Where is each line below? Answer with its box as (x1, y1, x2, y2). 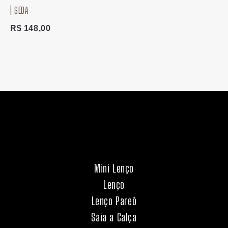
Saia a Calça (91, 210, 137, 224)
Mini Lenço (94, 161, 134, 176)
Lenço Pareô (91, 194, 137, 208)
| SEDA (10, 5, 28, 16)
